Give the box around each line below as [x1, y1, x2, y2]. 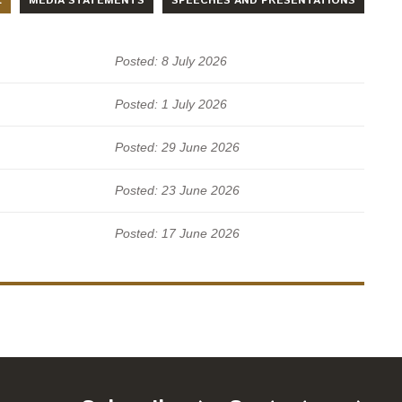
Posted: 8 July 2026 [115, 54, 227, 69]
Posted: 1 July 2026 [115, 97, 227, 112]
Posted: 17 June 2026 [115, 226, 240, 241]
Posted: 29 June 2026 [115, 140, 240, 155]
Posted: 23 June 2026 [115, 183, 240, 198]
